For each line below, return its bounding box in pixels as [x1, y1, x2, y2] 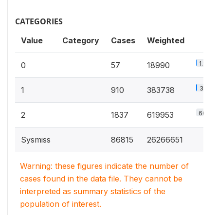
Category [62, 36, 99, 45]
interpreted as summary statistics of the [20, 186, 165, 196]
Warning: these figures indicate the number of [20, 161, 189, 171]
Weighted [147, 36, 184, 45]
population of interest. [20, 199, 101, 209]
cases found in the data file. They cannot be [20, 174, 182, 183]
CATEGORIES [15, 16, 63, 27]
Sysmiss [21, 135, 51, 145]
